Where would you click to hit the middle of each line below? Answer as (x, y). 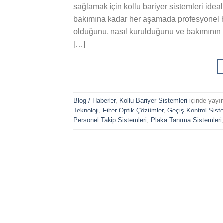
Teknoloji (86, 111)
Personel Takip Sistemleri (110, 120)
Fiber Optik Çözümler (133, 111)
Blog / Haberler (94, 101)
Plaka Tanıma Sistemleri (186, 120)
